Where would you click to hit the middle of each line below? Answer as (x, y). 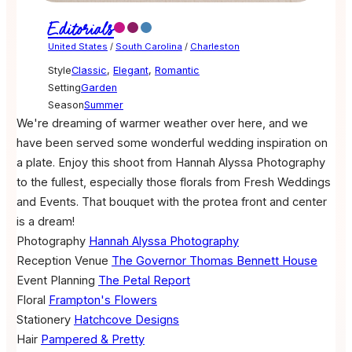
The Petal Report (144, 281)
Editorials (81, 30)
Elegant (130, 71)
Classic (89, 71)
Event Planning (55, 281)
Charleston (214, 47)
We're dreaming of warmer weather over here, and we (162, 124)
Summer (103, 105)
